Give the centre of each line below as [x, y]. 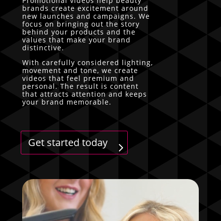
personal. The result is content [80, 86]
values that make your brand [76, 39]
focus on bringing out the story [81, 24]
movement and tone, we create [80, 70]
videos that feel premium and [78, 78]
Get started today [68, 142]
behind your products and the [79, 32]
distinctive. [43, 47]
